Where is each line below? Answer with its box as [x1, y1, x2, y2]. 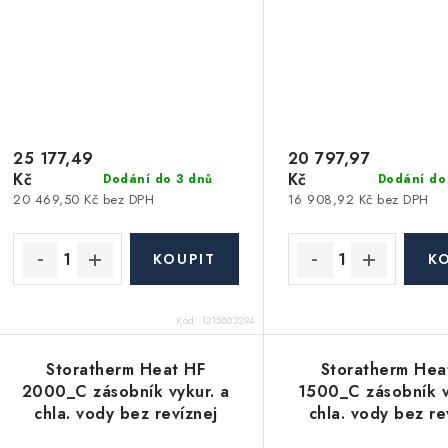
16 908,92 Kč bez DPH [287, 190, 429, 210]
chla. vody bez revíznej [34, 401, 218, 425]
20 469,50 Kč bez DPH [13, 190, 154, 210]
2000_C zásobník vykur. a [21, 379, 230, 403]
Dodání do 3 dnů [103, 169, 213, 188]
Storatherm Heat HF [46, 357, 206, 381]
